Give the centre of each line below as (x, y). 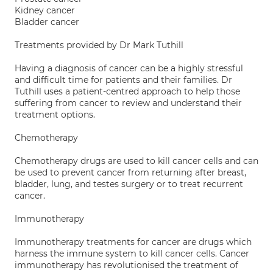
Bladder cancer (47, 22)
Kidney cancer (45, 10)
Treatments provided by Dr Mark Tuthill (99, 45)
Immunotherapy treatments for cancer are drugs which (133, 242)
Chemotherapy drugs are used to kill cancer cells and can (136, 161)
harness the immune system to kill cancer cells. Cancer (132, 253)
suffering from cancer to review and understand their (128, 103)
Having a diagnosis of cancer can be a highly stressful (129, 68)
